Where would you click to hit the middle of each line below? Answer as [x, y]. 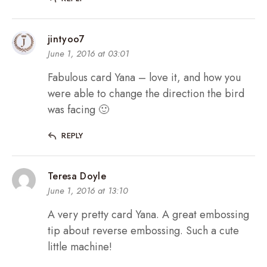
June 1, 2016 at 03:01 [89, 54]
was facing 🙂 [78, 110]
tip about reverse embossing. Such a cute [143, 231]
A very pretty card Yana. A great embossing [148, 215]
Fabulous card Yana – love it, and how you [144, 78]
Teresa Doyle [77, 176]
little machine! [80, 247]
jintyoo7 [66, 39]
